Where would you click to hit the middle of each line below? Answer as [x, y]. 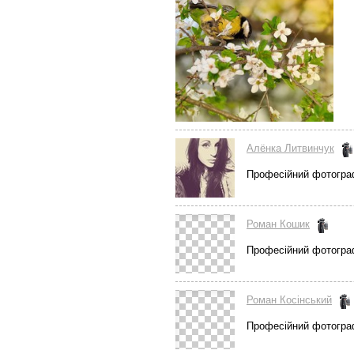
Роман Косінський [289, 300]
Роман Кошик [278, 224]
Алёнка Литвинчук [290, 148]
